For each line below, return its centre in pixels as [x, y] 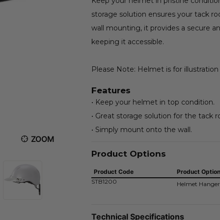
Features [111, 90]
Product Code [113, 172]
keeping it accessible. [127, 42]
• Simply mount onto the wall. [141, 130]
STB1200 [104, 181]
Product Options [128, 154]
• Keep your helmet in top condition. [153, 102]
